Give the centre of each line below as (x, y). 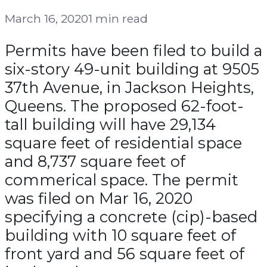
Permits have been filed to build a (133, 50)
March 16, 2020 (46, 18)
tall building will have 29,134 (110, 124)
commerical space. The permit (122, 179)
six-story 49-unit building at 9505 (132, 69)
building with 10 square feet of (120, 235)
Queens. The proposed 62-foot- (124, 105)
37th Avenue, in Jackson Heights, (129, 87)
